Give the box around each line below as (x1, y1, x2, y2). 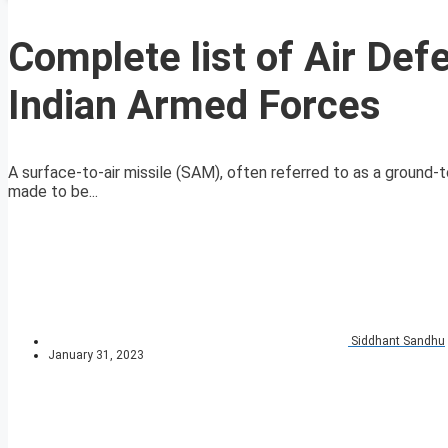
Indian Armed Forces (8, 82, 381, 130)
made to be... (8, 182, 98, 202)
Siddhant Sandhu (351, 334, 445, 349)
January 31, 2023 (48, 348, 144, 363)
